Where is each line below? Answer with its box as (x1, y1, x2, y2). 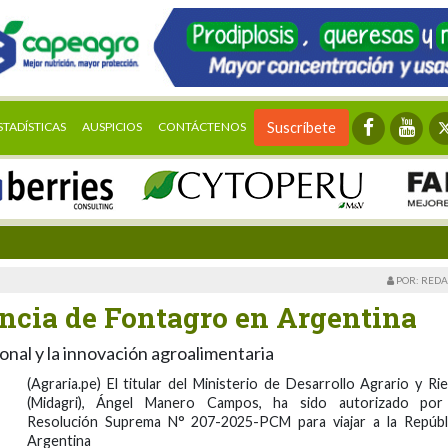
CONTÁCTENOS (158, 119, 247, 134)
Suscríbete (267, 119, 337, 136)
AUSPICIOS (82, 119, 143, 134)
